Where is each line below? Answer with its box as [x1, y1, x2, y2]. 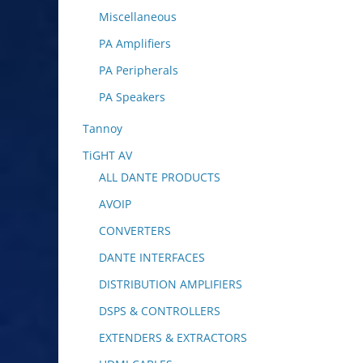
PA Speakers [99, 88, 165, 105]
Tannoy [83, 120, 122, 136]
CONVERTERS [99, 222, 171, 238]
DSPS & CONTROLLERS [99, 302, 220, 318]
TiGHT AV [83, 147, 132, 163]
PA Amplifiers [99, 35, 171, 51]
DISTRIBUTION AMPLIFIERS [99, 275, 242, 292]
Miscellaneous [99, 8, 177, 24]
